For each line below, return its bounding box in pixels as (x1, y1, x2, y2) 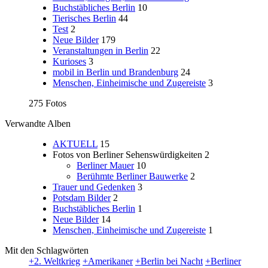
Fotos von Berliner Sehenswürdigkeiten (53, 149, 205, 160)
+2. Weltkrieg (29, 255, 80, 266)
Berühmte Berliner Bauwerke (77, 170, 188, 181)
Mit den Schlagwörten (5, 245, 89, 255)
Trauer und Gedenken (53, 181, 135, 192)
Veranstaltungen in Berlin (53, 45, 148, 56)
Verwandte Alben (5, 118, 71, 129)
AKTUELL (53, 138, 98, 149)
